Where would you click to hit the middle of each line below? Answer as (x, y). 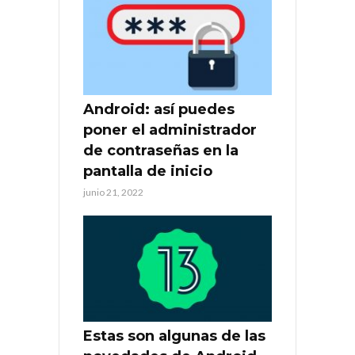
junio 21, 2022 (113, 193)
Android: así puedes (159, 110)
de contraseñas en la (161, 151)
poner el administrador (170, 130)
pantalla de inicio (148, 172)
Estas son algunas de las (174, 336)
